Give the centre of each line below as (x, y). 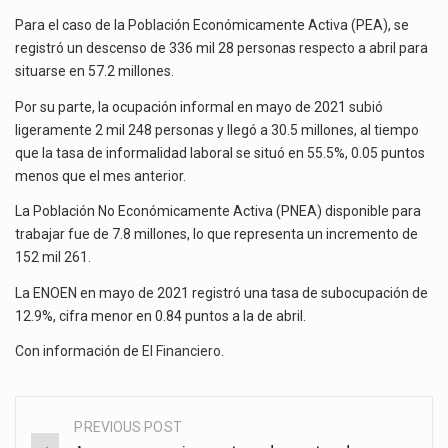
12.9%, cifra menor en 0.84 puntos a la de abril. (160, 315)
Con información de (78, 351)
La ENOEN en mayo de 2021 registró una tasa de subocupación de (221, 292)
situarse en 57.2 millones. (94, 70)
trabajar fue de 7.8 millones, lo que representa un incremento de (216, 234)
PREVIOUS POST (128, 426)
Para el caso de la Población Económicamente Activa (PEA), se (212, 24)
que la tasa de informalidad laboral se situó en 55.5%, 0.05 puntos (220, 152)
